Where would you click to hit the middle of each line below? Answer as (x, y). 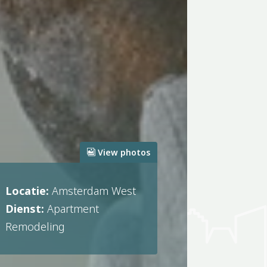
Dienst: (25, 209)
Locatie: (27, 191)
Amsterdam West (94, 191)
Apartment (72, 209)
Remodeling (35, 227)
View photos (124, 152)
